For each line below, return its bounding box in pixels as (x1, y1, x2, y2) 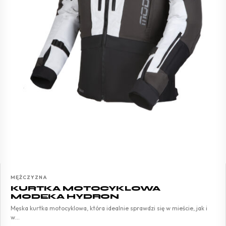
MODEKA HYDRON (11, 192, 120, 201)
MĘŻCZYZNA (11, 174, 47, 181)
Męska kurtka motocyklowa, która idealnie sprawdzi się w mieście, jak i (11, 204, 207, 212)
